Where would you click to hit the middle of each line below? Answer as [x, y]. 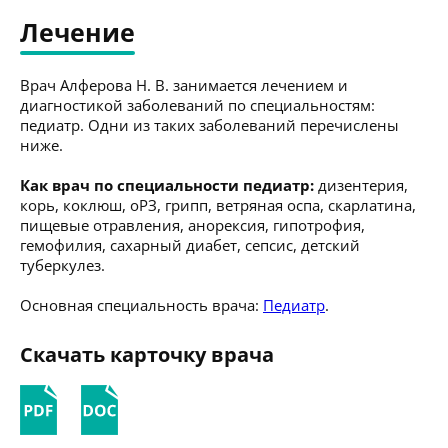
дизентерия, [361, 184]
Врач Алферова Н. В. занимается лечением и [184, 84]
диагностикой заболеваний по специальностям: [197, 104]
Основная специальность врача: [141, 304]
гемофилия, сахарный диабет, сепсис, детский [190, 244]
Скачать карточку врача [147, 354]
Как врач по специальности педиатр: [167, 184]
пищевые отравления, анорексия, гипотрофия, [192, 224]
